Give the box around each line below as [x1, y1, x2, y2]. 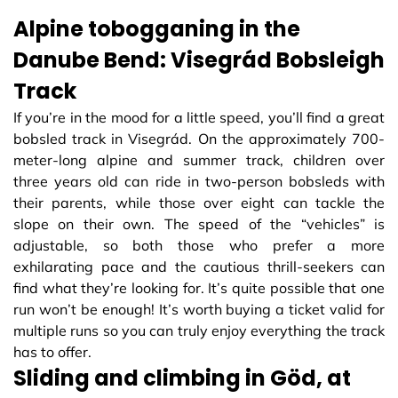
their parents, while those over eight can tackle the [13, 193, 385, 211]
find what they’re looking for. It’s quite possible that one [13, 278, 385, 297]
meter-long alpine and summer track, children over [13, 150, 385, 169]
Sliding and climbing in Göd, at [13, 362, 351, 393]
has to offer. [13, 342, 92, 361]
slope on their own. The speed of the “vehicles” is [13, 214, 385, 233]
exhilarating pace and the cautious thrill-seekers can [13, 257, 385, 275]
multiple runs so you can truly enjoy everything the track [13, 321, 385, 339]
